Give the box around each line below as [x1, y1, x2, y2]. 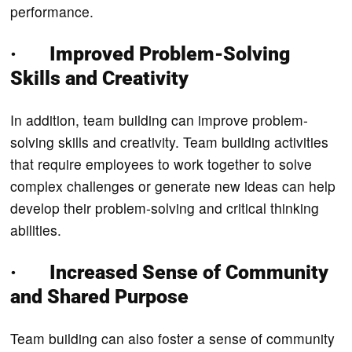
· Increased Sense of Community [10, 260, 329, 284]
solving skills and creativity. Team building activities [10, 131, 329, 152]
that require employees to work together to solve [10, 153, 313, 174]
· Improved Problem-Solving [10, 42, 291, 65]
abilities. [10, 219, 66, 240]
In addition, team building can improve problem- [10, 109, 309, 130]
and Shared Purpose [10, 284, 189, 308]
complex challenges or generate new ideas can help [10, 175, 336, 196]
